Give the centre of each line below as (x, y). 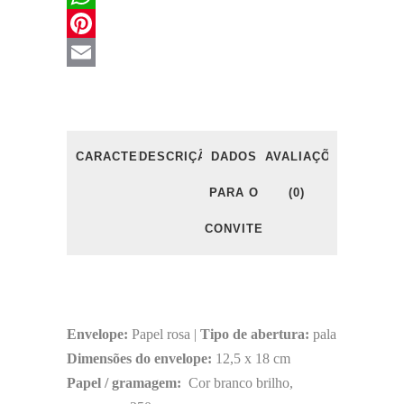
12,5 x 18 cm (253, 358)
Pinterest (95, 52)
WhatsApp (100, 23)
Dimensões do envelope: (141, 358)
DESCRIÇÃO (178, 156)
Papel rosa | (164, 334)
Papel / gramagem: (124, 383)
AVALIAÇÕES (307, 156)
